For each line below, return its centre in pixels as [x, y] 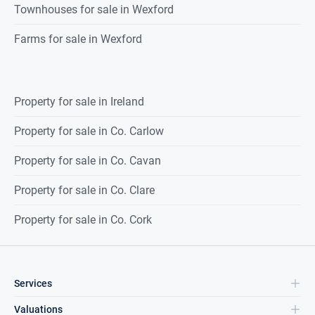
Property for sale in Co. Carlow [89, 131]
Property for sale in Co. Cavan [88, 161]
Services [33, 283]
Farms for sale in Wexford [78, 39]
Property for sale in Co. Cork [83, 220]
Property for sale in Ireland [79, 102]
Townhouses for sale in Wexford [94, 9]
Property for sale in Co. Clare [84, 190]
